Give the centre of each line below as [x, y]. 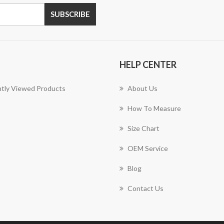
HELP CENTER [148, 64]
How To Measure [154, 108]
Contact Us [145, 188]
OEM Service [148, 148]
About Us [142, 88]
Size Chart [143, 128]
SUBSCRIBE [70, 14]
